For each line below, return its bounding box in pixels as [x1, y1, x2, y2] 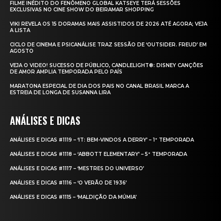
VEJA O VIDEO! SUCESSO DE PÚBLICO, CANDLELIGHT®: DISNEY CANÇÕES [10, 62, 203, 69]
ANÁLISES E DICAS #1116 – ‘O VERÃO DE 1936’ [10, 180, 127, 186]
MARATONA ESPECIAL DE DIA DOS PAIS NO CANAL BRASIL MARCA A [10, 83, 189, 90]
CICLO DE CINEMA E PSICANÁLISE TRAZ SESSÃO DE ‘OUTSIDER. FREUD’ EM [10, 41, 207, 48]
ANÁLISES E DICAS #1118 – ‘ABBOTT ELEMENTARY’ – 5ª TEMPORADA [10, 151, 187, 158]
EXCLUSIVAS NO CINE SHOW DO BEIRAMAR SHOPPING [10, 6, 154, 13]
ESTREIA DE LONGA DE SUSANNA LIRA [10, 89, 110, 96]
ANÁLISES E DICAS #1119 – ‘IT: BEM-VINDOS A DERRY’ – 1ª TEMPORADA [10, 137, 194, 144]
